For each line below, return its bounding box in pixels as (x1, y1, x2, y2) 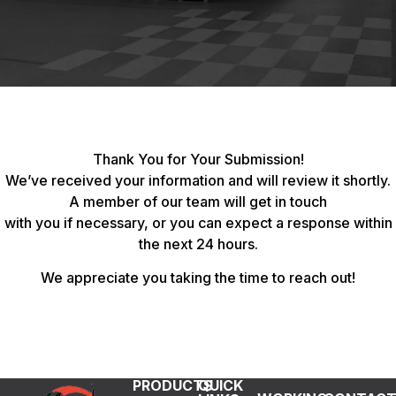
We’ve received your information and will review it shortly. (5, 171, 391, 189)
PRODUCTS (132, 376, 213, 394)
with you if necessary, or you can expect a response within (4, 214, 392, 232)
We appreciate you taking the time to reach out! (41, 269, 355, 287)
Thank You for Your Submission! (92, 150, 304, 168)
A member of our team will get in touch (69, 193, 327, 210)
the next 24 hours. (138, 235, 258, 253)
